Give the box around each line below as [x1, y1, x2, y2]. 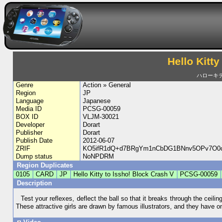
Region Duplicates [16, 162, 73, 169]
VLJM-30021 [82, 113, 119, 120]
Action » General [82, 81, 131, 89]
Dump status [16, 153, 53, 160]
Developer [16, 121, 45, 128]
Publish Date [16, 137, 53, 144]
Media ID [16, 105, 42, 112]
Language [16, 97, 44, 105]
